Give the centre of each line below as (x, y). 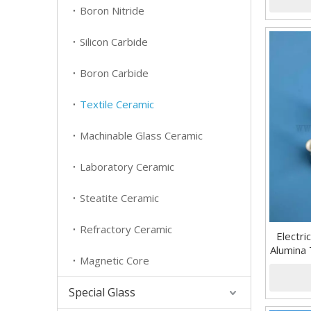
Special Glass (102, 292)
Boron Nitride (112, 10)
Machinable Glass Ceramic (141, 135)
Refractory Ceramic (126, 229)
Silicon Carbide (114, 42)
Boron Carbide (114, 73)
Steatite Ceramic (119, 198)
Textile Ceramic (117, 104)
